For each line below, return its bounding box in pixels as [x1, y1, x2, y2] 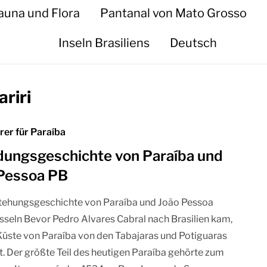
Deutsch [170, 36, 218, 50]
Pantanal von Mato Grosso [100, 6, 247, 20]
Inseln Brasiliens [58, 36, 150, 50]
